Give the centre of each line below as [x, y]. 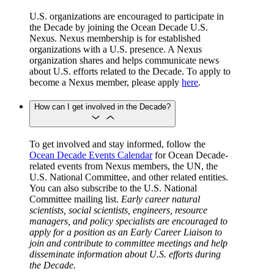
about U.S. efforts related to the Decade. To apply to [130, 71]
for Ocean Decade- [190, 155]
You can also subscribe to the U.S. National [113, 188]
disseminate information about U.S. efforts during [125, 254]
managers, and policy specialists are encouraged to [128, 221]
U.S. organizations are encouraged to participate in [127, 16]
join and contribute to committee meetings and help [128, 243]
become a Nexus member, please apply [106, 82]
